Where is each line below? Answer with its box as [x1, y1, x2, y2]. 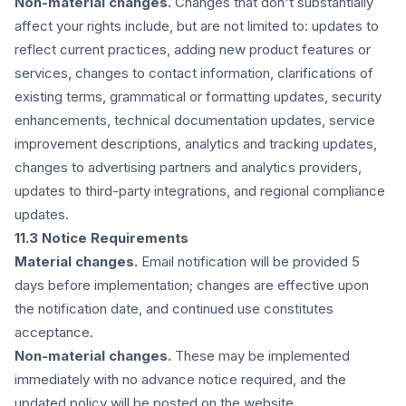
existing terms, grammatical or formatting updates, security [14, 88, 382, 105]
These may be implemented [171, 347, 350, 364]
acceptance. [14, 324, 93, 341]
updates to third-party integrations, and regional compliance [14, 182, 385, 199]
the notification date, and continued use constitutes [14, 300, 333, 317]
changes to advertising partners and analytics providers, [14, 159, 362, 176]
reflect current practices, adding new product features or [14, 41, 371, 58]
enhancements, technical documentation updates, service [14, 111, 375, 129]
